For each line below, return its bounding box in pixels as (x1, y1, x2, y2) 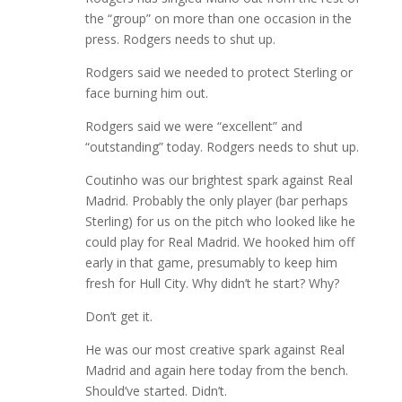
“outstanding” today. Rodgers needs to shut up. (84, 138, 359, 156)
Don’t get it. (84, 308, 153, 326)
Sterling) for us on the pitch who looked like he (84, 213, 355, 231)
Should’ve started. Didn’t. (84, 382, 227, 400)
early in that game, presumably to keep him (84, 254, 337, 272)
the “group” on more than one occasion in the (84, 10, 352, 28)
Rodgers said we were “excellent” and (84, 118, 302, 135)
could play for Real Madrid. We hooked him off (84, 233, 354, 251)
